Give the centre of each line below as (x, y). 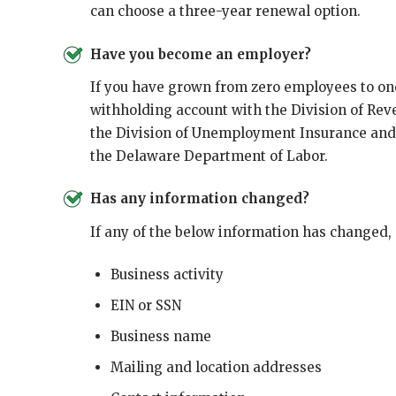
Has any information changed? (200, 199)
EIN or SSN (145, 305)
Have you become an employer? (201, 54)
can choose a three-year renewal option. (225, 11)
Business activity (167, 274)
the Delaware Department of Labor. (209, 156)
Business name (160, 336)
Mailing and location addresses (216, 367)
